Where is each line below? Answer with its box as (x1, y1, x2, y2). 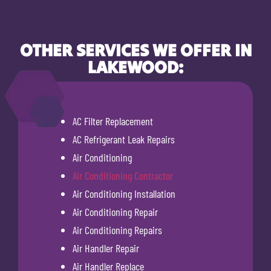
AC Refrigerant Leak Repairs (73, 132, 175, 146)
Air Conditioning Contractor (73, 168, 173, 182)
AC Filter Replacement (73, 114, 153, 128)
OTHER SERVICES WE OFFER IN (19, 39, 252, 61)
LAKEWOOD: (88, 56, 183, 78)
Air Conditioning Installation (73, 186, 175, 200)
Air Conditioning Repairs (73, 223, 162, 237)
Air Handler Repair (73, 241, 139, 255)
